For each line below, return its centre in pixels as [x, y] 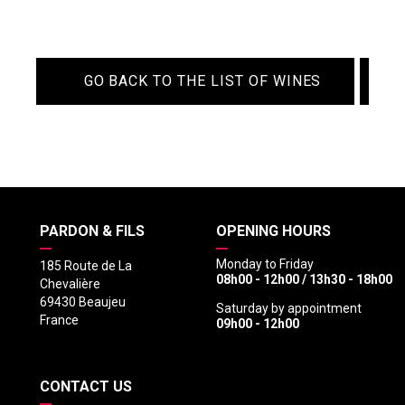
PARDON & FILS [92, 231]
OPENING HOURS [273, 231]
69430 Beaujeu [83, 301]
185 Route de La [86, 265]
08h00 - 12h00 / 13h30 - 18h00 [304, 279]
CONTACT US [86, 386]
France [59, 320]
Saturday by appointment [289, 308]
